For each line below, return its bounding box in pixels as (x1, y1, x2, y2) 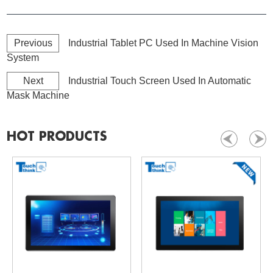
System (7, 52, 40, 63)
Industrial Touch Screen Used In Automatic (68, 75, 252, 86)
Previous (13, 37, 52, 48)
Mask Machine (7, 90, 70, 101)
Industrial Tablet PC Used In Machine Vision (68, 37, 259, 48)
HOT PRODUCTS (7, 130, 107, 143)
